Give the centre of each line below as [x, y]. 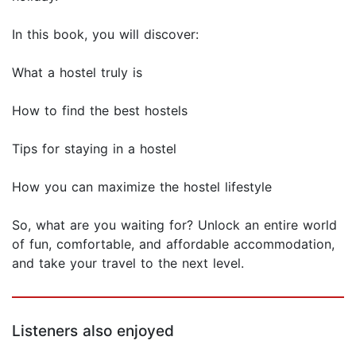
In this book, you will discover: [105, 35]
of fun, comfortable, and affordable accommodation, [173, 244]
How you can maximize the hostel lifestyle [142, 187]
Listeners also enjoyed [93, 331]
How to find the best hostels [100, 111]
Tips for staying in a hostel [94, 149]
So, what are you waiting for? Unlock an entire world [174, 225]
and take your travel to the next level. [128, 263]
